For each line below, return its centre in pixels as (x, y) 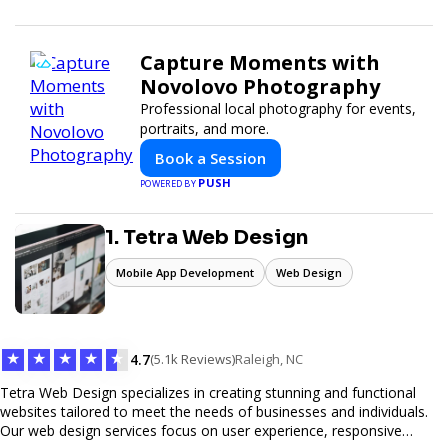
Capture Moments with (260, 62)
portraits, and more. (204, 128)
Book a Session (210, 157)
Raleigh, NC (269, 359)
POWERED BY (169, 183)
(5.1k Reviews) (192, 359)
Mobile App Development (185, 272)
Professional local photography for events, (278, 108)
